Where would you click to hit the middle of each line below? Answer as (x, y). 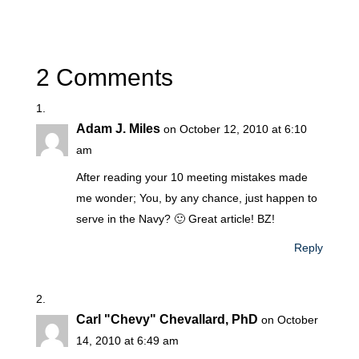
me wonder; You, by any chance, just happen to (196, 198)
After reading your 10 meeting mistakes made (192, 177)
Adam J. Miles (118, 129)
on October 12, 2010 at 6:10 (235, 129)
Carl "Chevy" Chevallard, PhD (167, 320)
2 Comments (104, 78)
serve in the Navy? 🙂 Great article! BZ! (175, 219)
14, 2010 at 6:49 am (127, 341)
